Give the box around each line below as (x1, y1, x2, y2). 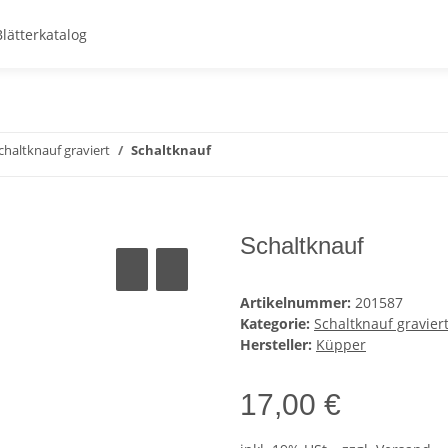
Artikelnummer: (240, 293, 355, 313)
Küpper (316, 335, 366, 355)
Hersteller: (240, 335, 312, 355)
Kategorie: (240, 314, 314, 334)
